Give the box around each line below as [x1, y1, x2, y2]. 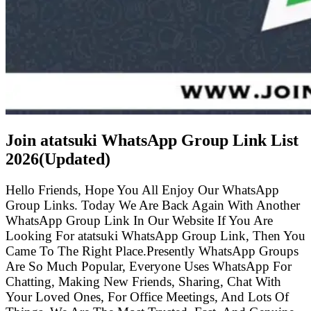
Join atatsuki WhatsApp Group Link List [6, 131, 299, 149]
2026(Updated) [6, 149, 110, 168]
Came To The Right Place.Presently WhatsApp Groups [6, 243, 299, 258]
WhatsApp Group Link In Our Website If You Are [6, 212, 273, 228]
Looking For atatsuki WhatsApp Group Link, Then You [6, 228, 305, 243]
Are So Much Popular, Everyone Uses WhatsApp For [6, 258, 292, 274]
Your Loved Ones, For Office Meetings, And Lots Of [6, 289, 289, 304]
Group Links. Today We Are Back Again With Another [6, 197, 300, 212]
